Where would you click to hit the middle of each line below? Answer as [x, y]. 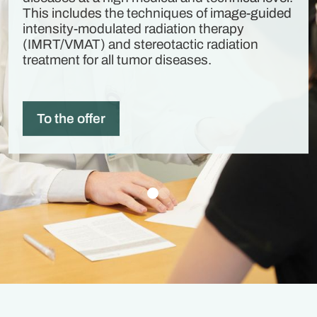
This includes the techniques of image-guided [157, 13]
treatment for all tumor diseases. [117, 60]
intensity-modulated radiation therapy [133, 29]
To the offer [71, 119]
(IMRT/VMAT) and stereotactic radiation [140, 45]
